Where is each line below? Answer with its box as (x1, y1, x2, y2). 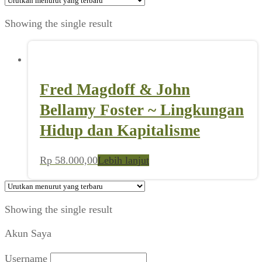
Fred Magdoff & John (40, 80, 190, 98)
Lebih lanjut (98, 154, 149, 167)
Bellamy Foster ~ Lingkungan (40, 101, 244, 119)
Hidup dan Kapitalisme (40, 121, 200, 139)
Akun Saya (5, 227, 51, 240)
